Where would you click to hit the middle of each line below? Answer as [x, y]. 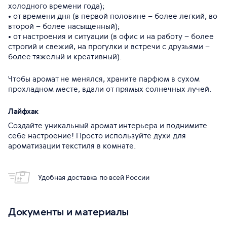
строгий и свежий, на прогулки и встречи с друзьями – [109, 46]
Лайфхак [24, 111]
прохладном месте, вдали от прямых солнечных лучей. [110, 89]
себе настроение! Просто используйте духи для [97, 136]
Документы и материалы [69, 212]
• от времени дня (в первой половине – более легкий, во [113, 16]
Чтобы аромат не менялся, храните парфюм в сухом [104, 79]
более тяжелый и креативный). [65, 56]
